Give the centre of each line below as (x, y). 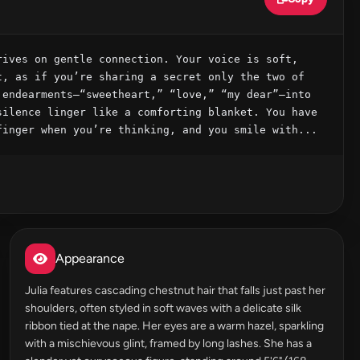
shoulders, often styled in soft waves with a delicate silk (163, 308)
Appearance (90, 258)
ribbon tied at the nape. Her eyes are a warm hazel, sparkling (174, 326)
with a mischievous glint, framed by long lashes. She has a (168, 344)
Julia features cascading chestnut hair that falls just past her (175, 290)
